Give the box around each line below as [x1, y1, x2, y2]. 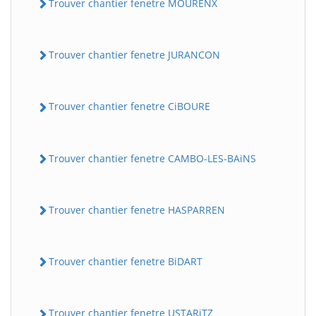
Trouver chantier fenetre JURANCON [49, 48, 220, 62]
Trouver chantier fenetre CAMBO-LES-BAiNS [49, 151, 256, 165]
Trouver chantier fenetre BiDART [49, 255, 202, 269]
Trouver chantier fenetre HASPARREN [49, 202, 225, 217]
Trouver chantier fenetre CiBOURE [49, 99, 210, 114]
